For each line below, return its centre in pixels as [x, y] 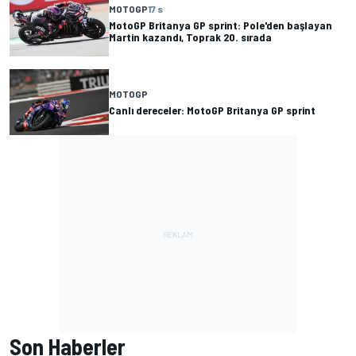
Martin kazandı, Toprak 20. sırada [190, 37]
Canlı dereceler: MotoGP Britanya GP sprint [212, 110]
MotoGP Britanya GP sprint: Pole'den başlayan [221, 25]
